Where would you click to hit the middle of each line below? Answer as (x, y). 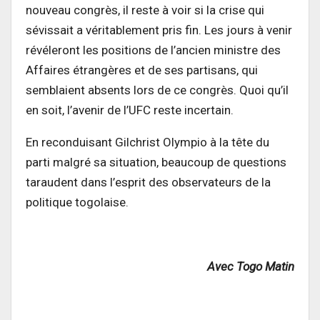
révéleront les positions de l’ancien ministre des (153, 50)
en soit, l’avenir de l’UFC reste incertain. (130, 110)
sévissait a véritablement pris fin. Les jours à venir (159, 30)
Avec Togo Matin (251, 267)
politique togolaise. (77, 202)
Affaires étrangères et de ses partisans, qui (142, 70)
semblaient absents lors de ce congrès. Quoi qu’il (157, 90)
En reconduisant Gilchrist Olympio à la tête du (147, 142)
